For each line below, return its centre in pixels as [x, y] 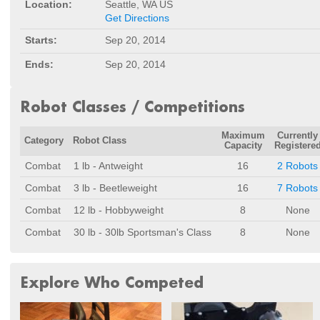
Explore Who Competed [112, 282]
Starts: [41, 40]
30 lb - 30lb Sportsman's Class [142, 232]
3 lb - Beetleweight [115, 188]
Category [44, 141]
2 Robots [297, 166]
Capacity [243, 146]
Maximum [243, 136]
